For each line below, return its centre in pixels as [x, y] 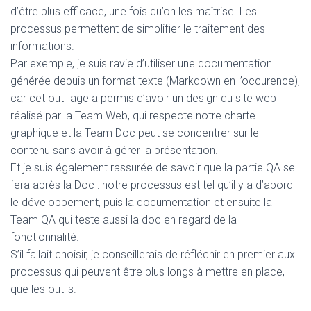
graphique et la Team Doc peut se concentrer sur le [135, 133]
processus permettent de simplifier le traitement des [138, 28]
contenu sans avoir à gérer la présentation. [114, 150]
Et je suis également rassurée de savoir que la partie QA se [153, 167]
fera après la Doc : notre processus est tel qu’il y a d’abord [152, 185]
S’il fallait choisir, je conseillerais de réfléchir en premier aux [153, 254]
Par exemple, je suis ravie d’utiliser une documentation [141, 63]
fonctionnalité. [45, 237]
